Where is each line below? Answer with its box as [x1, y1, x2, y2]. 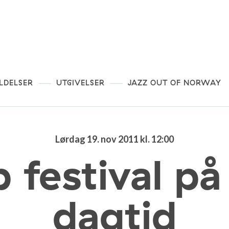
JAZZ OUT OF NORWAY [128, 77, 221, 87]
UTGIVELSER [56, 77, 105, 87]
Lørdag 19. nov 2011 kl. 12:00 [55, 133, 174, 145]
